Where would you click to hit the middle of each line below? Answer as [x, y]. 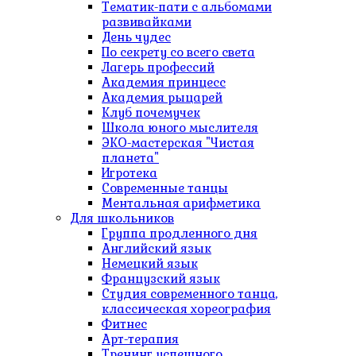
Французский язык [161, 279]
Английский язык [157, 248]
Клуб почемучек [151, 112]
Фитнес [124, 324]
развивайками [147, 22]
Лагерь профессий [158, 67]
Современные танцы [165, 188]
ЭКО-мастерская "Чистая [178, 143]
